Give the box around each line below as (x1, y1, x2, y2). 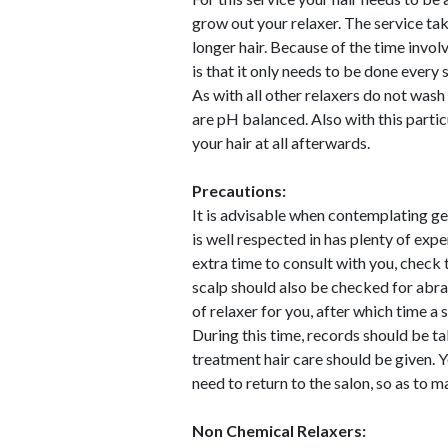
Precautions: (192, 181, 286, 200)
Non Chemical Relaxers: (192, 421, 366, 440)
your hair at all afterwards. (192, 133, 370, 152)
